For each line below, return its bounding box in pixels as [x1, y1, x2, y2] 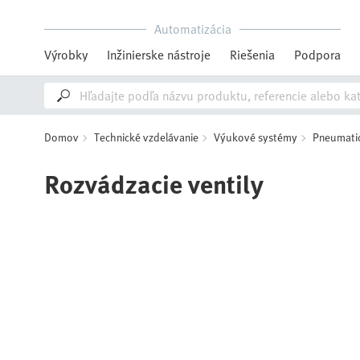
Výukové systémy [214, 129, 297, 145]
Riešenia [230, 45, 275, 64]
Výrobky [44, 45, 88, 64]
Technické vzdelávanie [94, 129, 198, 145]
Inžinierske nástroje [107, 45, 211, 64]
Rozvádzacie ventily [44, 164, 264, 202]
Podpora [294, 45, 341, 64]
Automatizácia [153, 19, 231, 39]
